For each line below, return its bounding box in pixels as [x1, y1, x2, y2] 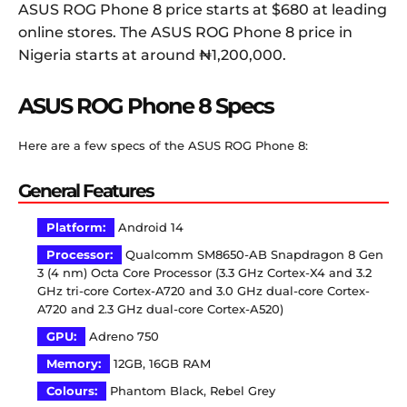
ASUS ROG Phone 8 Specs [18, 93, 273, 120]
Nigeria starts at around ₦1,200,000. [18, 46, 286, 65]
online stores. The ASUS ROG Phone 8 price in [18, 24, 352, 42]
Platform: [46, 221, 105, 235]
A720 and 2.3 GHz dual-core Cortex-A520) [37, 303, 283, 317]
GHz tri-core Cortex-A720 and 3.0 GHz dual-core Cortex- [37, 284, 370, 299]
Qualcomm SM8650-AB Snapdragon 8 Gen [122, 248, 383, 263]
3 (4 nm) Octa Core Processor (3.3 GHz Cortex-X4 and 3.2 [37, 266, 372, 281]
